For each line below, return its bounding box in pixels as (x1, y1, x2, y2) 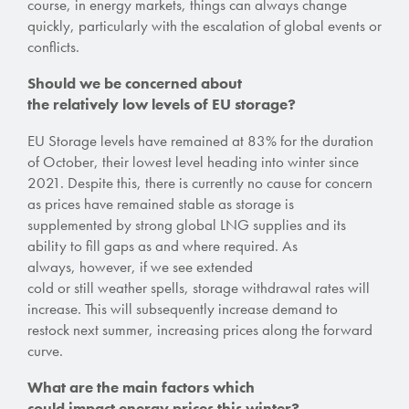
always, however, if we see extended (27, 256, 253, 277)
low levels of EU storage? (122, 93, 296, 114)
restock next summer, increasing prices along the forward (27, 319, 372, 340)
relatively (53, 93, 119, 114)
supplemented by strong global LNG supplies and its (27, 214, 346, 235)
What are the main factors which (27, 376, 255, 397)
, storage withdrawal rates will (184, 277, 370, 298)
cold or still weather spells (27, 277, 184, 298)
